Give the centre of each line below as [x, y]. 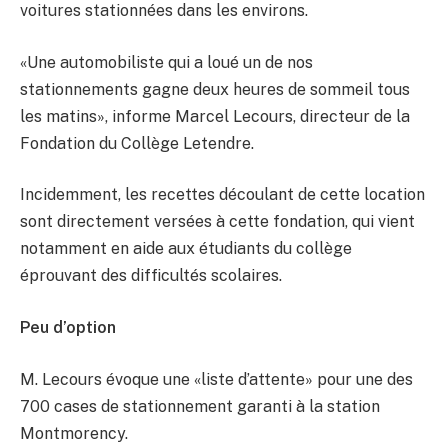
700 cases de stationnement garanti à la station [200, 406]
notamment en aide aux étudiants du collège [186, 249]
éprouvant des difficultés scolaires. [151, 276]
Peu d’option [68, 327]
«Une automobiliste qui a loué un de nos [166, 62]
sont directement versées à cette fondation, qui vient [217, 222]
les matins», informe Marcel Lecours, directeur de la [215, 116]
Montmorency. [74, 433]
